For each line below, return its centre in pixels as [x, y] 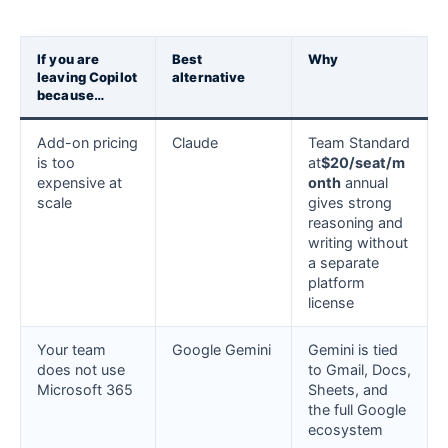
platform [336, 283]
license [331, 303]
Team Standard [359, 143]
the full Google [357, 410]
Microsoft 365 [85, 390]
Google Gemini [221, 350]
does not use [81, 370]
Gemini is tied [353, 350]
